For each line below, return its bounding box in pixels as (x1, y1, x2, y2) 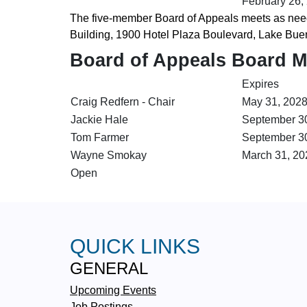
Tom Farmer (71, 131, 129, 143)
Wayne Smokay (71, 149, 147, 161)
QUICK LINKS (70, 234, 200, 258)
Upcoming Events (70, 283, 156, 296)
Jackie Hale (71, 113, 128, 125)
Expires (242, 77, 279, 90)
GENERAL (70, 258, 148, 278)
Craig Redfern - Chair (71, 95, 175, 108)
